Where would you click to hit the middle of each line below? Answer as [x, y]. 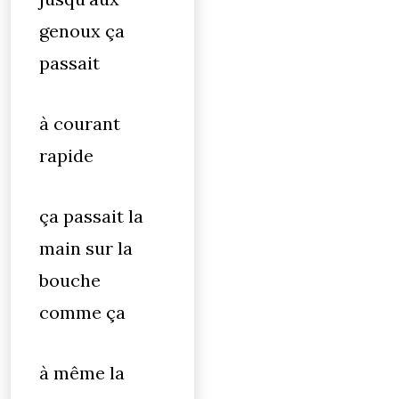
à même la [82, 373]
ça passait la [91, 216]
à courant [80, 123]
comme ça [82, 312]
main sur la [86, 248]
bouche [70, 280]
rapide [66, 155]
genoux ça [82, 31]
